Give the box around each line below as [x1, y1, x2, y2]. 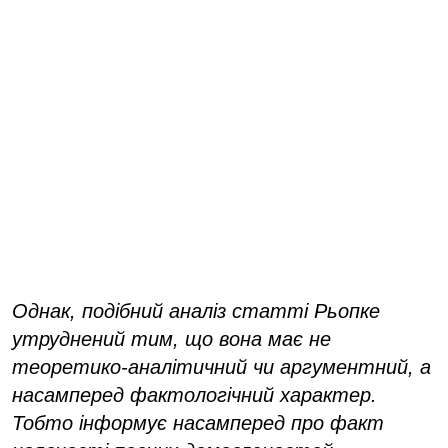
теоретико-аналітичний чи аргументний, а [12, 355, 431, 378]
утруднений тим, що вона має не [12, 327, 331, 350]
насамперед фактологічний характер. [12, 383, 377, 406]
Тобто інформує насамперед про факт [12, 411, 384, 434]
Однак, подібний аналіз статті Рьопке [12, 299, 380, 322]
